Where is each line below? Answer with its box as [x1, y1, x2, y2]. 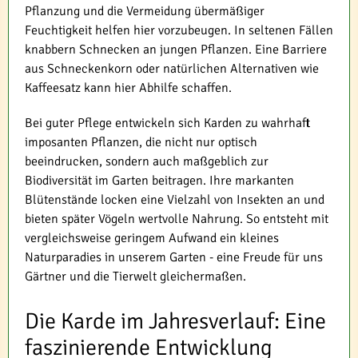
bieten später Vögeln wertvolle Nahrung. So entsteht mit [25, 210, 328, 227]
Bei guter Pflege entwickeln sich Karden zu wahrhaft [25, 114, 310, 131]
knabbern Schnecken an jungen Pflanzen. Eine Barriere [25, 41, 327, 58]
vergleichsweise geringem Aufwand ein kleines [25, 229, 279, 246]
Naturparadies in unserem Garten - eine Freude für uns [25, 249, 323, 265]
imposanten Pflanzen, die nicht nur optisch [25, 133, 257, 150]
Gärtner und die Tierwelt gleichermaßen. [25, 268, 246, 284]
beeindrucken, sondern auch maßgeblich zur [25, 153, 268, 169]
